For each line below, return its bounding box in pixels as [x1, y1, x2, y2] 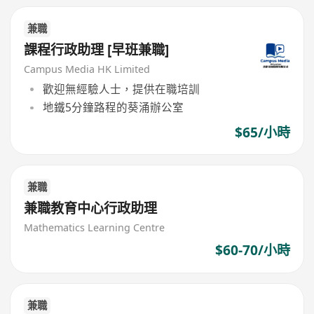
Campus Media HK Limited [24, 62, 151, 76]
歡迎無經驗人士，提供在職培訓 [42, 81, 200, 97]
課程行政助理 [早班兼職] [24, 40, 170, 59]
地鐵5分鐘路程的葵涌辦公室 [42, 100, 184, 116]
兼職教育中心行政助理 [24, 198, 158, 217]
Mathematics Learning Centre [24, 220, 165, 234]
